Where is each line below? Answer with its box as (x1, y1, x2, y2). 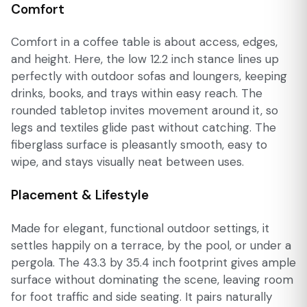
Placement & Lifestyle (11, 186, 149, 204)
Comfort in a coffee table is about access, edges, (11, 34, 278, 50)
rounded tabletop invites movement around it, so (11, 103, 278, 119)
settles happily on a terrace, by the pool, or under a (11, 237, 291, 253)
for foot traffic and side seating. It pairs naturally (11, 288, 272, 304)
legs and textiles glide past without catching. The (11, 120, 276, 136)
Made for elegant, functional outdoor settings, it (11, 220, 269, 236)
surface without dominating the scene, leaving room (11, 271, 293, 287)
